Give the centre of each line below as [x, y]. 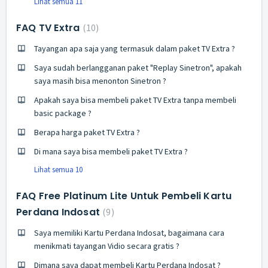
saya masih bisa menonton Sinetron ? [100, 80]
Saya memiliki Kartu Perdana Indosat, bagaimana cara [129, 232]
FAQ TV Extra [49, 28]
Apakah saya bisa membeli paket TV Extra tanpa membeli [135, 100]
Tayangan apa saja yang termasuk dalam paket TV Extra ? [135, 48]
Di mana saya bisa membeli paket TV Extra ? [111, 151]
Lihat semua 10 [58, 169]
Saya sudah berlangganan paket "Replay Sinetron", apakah [138, 67]
